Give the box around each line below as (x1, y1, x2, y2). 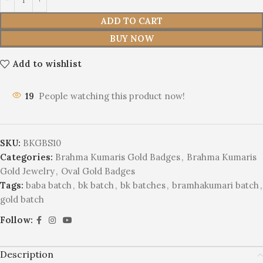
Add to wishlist (12, 58, 82, 69)
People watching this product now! (39, 90, 185, 102)
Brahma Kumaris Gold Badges (55, 151, 180, 163)
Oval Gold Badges (61, 165, 135, 177)
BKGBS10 (23, 137, 61, 149)
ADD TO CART (100, 15, 163, 26)
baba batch (26, 179, 72, 191)
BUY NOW (109, 32, 154, 44)
